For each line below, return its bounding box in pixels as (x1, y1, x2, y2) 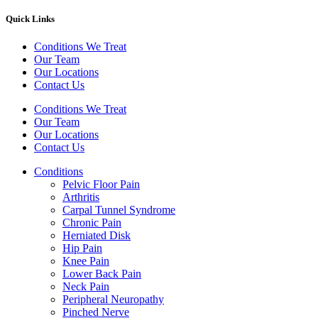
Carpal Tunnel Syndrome (62, 204, 175, 216)
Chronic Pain (62, 216, 121, 229)
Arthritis (62, 191, 99, 204)
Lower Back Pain (62, 268, 141, 280)
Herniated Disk (62, 229, 131, 242)
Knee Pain (62, 255, 109, 268)
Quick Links (6, 13, 55, 25)
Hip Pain (62, 242, 102, 255)
